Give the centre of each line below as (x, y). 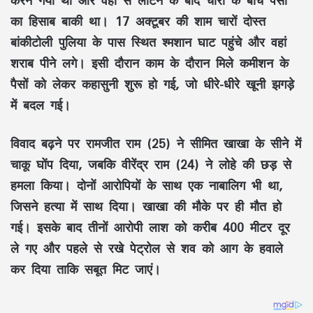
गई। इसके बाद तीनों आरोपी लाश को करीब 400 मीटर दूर (150, 227)
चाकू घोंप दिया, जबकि (66, 164)
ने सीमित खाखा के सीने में (236, 143)
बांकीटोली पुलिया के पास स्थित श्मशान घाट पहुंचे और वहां (148, 42)
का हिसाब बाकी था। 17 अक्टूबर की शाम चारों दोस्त (138, 21)
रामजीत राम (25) (128, 143)
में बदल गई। (41, 104)
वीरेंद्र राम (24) (160, 164)
